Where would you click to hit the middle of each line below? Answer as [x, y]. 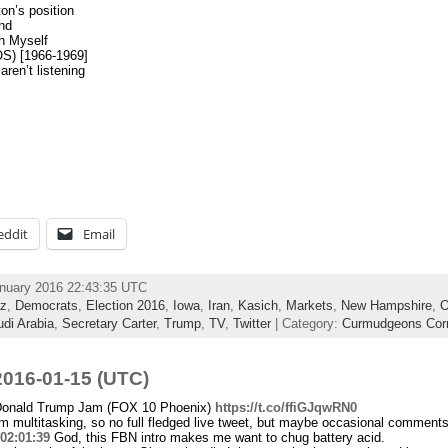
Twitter [251, 323]
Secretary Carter [108, 323]
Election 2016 [125, 305]
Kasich [257, 305]
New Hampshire [386, 305]
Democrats [46, 305]
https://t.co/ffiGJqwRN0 [285, 407]
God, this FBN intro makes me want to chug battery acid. [217, 437]
